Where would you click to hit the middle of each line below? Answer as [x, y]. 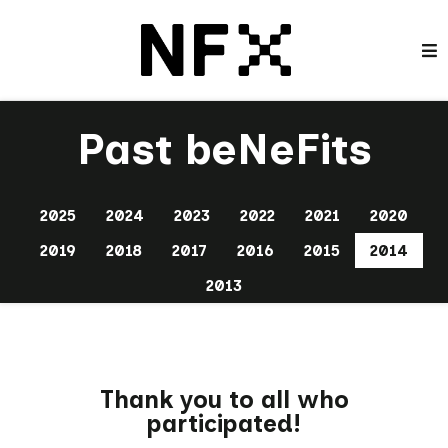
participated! [224, 423]
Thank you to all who [224, 399]
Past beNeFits [224, 149]
